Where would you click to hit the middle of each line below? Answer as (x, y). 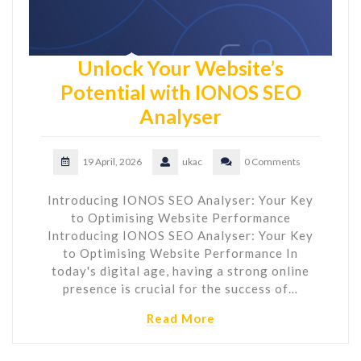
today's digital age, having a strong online (180, 270)
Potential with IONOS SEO (180, 91)
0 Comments (272, 161)
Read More (180, 318)
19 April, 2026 (112, 161)
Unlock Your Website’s (180, 67)
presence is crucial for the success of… (180, 288)
